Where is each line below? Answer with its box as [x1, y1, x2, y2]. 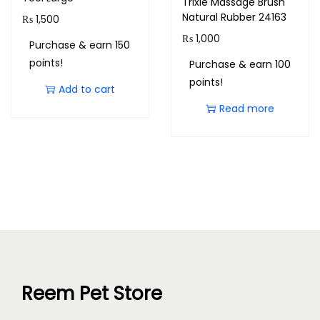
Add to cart [58, 82, 115, 97]
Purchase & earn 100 [189, 57, 291, 72]
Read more [219, 101, 274, 116]
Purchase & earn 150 [29, 38, 130, 53]
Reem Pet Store [21, 281, 162, 307]
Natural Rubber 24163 [181, 10, 286, 25]
